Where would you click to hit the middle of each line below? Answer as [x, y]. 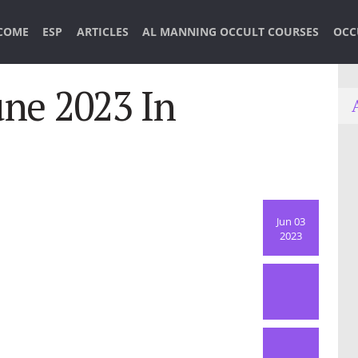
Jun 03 [291, 222]
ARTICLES [102, 32]
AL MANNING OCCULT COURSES [231, 32]
